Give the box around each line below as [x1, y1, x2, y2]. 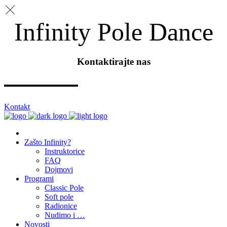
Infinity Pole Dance [14, 18, 213, 46]
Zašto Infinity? [24, 137, 71, 146]
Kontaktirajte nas [77, 56, 150, 67]
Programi [24, 174, 54, 183]
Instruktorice [45, 146, 85, 156]
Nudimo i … [45, 210, 85, 219]
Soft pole [45, 192, 73, 201]
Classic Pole [45, 183, 84, 192]
